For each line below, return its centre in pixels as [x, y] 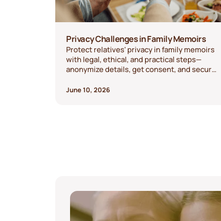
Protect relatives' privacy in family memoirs [141, 49]
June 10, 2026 [88, 90]
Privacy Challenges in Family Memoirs [136, 38]
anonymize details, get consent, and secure [141, 69]
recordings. [86, 79]
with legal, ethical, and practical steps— [134, 59]
